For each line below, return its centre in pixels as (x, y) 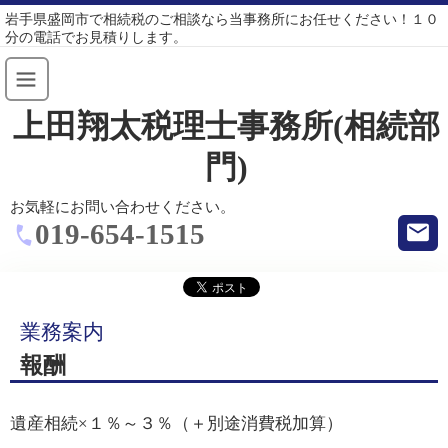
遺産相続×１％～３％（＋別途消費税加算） (176, 423)
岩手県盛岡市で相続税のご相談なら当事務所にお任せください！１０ (222, 19)
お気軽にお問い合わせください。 (122, 207)
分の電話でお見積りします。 (96, 37)
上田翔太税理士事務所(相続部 (226, 126)
